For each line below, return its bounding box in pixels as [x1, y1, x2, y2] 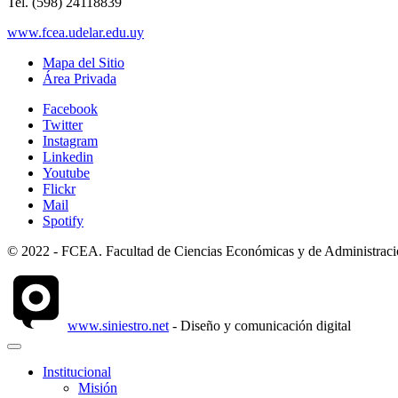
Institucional [43, 363, 111, 379]
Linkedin [43, 148, 93, 164]
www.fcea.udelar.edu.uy [7, 24, 144, 40]
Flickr [43, 180, 76, 196]
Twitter [43, 116, 83, 132]
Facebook [43, 100, 98, 116]
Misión [78, 379, 117, 395]
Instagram [43, 132, 98, 148]
